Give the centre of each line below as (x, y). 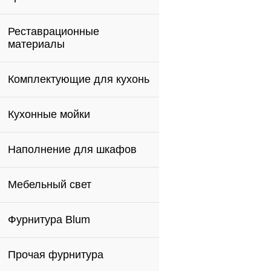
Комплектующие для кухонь (79, 79)
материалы (36, 44)
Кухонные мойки (49, 114)
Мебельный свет (50, 184)
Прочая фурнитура (56, 255)
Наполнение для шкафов (72, 149)
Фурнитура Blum (49, 220)
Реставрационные (54, 31)
